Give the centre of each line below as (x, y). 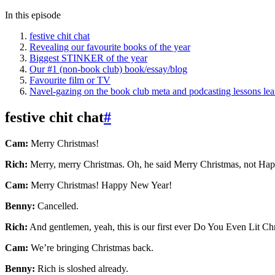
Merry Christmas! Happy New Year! (100, 185)
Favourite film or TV (70, 80)
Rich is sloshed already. (82, 268)
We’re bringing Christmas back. (91, 247)
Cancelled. (57, 206)
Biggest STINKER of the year (88, 58)
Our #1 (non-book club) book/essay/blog (108, 69)
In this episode (33, 15)
